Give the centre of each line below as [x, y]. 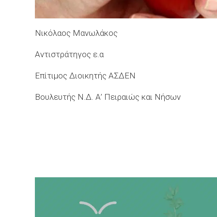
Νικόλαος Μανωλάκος [76, 33]
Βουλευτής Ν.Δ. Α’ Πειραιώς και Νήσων [108, 97]
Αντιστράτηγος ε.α [69, 54]
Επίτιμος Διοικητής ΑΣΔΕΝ [85, 76]
